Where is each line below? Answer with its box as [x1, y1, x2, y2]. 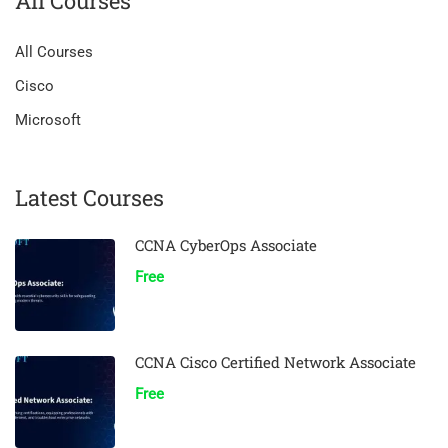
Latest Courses [15, 183, 164, 212]
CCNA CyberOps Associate [135, 235, 317, 255]
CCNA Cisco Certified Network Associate [135, 352, 416, 372]
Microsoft [15, 111, 81, 129]
